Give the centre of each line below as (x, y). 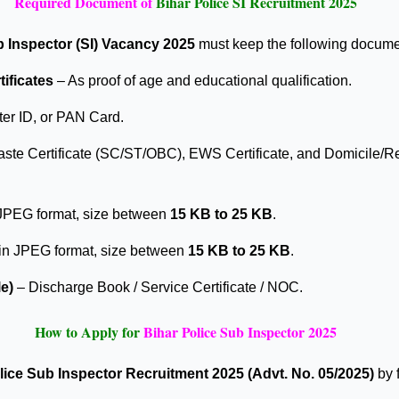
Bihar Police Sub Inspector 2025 (240, 331)
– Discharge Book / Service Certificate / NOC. (158, 287)
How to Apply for (87, 331)
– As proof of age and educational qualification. (203, 81)
